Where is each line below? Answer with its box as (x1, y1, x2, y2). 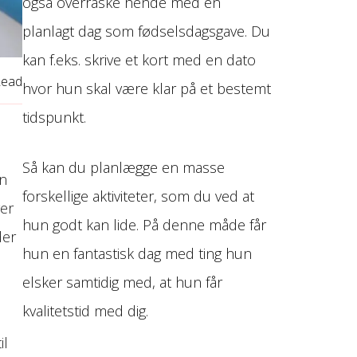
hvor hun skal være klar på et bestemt (22, 79, 272, 99)
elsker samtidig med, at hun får (22, 273, 223, 292)
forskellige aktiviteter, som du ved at (22, 186, 255, 206)
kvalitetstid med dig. (22, 301, 149, 321)
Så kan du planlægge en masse (22, 158, 226, 178)
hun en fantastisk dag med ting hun (22, 244, 253, 264)
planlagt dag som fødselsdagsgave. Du (22, 22, 271, 41)
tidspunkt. (22, 108, 87, 127)
